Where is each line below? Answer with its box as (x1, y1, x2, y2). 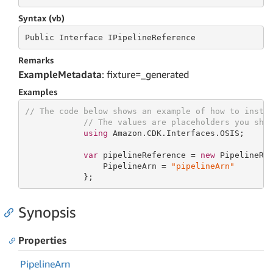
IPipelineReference (107, 32, 196, 42)
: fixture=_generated (102, 68, 189, 80)
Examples (18, 87, 57, 97)
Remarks (18, 55, 54, 65)
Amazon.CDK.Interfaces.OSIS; (107, 128, 244, 138)
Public (24, 32, 54, 42)
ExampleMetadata (18, 68, 102, 80)
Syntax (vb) (18, 13, 65, 23)
